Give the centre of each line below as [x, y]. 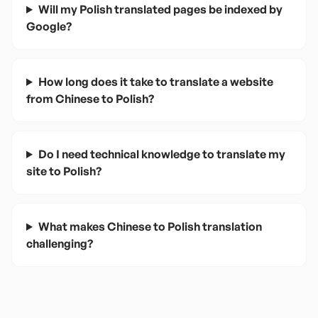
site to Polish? [64, 171]
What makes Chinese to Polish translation [150, 226]
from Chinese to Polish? [90, 99]
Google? [49, 26]
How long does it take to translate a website [155, 82]
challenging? [60, 243]
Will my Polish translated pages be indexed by [160, 9]
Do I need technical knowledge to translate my [161, 154]
